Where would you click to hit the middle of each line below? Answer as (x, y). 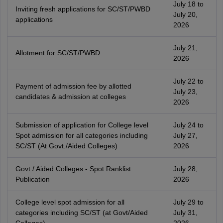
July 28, (185, 169)
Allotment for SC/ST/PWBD (57, 53)
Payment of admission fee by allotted (73, 86)
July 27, (185, 135)
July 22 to (188, 81)
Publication (32, 179)
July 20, (185, 14)
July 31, (185, 213)
